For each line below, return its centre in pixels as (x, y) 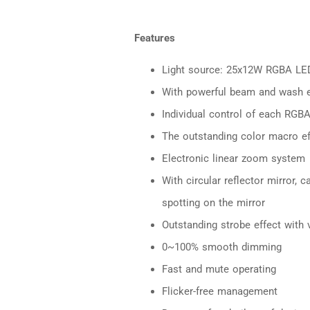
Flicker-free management (219, 292)
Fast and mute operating (219, 270)
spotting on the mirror (213, 203)
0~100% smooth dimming (221, 247)
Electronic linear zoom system (233, 159)
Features (154, 38)
